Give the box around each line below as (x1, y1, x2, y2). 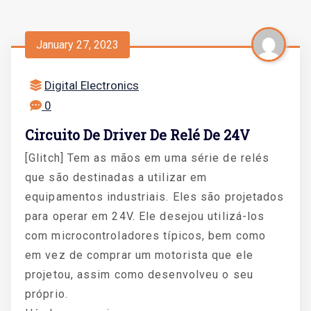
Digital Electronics (44, 78, 139, 92)
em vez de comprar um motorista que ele (25, 249, 253, 262)
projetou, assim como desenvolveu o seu (25, 268, 253, 281)
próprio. (25, 287, 68, 301)
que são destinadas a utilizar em (25, 171, 208, 184)
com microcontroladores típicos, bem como (25, 229, 267, 242)
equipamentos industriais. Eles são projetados (25, 190, 285, 203)
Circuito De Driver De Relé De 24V (25, 126, 250, 144)
